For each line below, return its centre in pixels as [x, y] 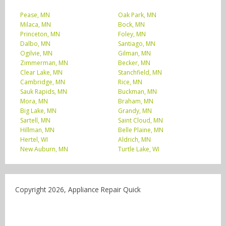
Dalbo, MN [35, 44]
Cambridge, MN [43, 82]
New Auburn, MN [44, 149]
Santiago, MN [137, 44]
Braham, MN [136, 101]
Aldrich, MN [134, 140]
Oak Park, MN [137, 15]
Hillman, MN [37, 130]
